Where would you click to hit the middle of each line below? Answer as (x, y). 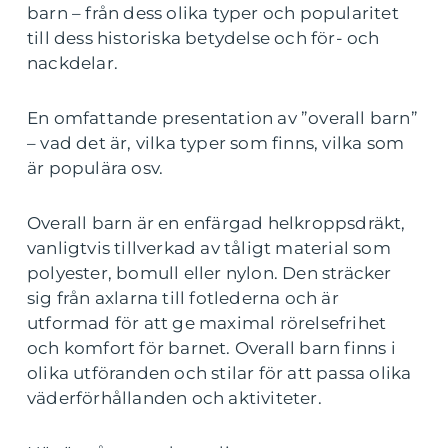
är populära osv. (95, 168)
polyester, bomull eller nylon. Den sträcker (209, 273)
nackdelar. (72, 63)
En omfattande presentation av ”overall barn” (222, 118)
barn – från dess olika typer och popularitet (213, 13)
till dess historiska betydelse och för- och (203, 38)
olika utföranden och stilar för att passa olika (219, 373)
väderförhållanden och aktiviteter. (174, 398)
